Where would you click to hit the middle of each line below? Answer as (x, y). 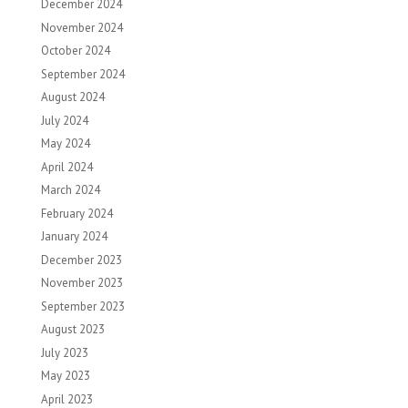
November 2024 (82, 27)
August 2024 (72, 97)
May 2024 (65, 143)
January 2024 (74, 236)
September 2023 (82, 306)
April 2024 (66, 167)
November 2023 (82, 283)
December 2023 (81, 260)
